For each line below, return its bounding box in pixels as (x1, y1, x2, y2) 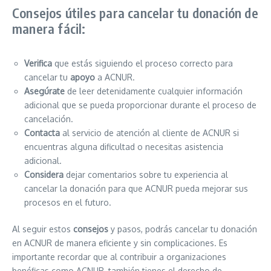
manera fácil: (12, 20, 86, 37)
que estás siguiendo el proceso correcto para (52, 58, 233, 68)
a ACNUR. (95, 72, 135, 82)
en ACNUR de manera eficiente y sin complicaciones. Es (12, 238, 227, 248)
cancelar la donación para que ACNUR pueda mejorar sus (24, 183, 248, 194)
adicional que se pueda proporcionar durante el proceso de (24, 100, 256, 110)
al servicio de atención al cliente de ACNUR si (60, 128, 239, 138)
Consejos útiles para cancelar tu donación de (12, 4, 258, 21)
